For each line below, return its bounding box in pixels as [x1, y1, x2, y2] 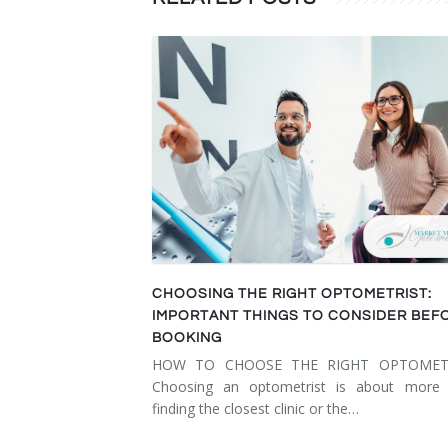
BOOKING [152, 331, 222, 346]
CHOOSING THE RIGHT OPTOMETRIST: [152, 287, 432, 302]
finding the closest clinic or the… [152, 399, 359, 419]
